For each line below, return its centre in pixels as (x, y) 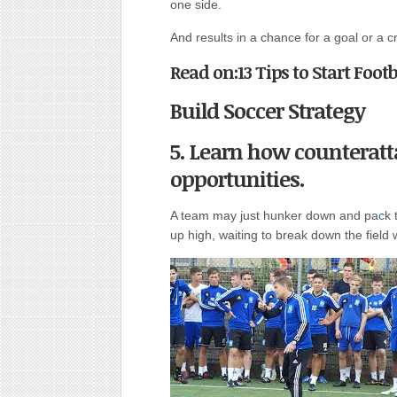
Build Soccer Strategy (268, 110)
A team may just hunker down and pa (274, 215)
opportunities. (237, 179)
